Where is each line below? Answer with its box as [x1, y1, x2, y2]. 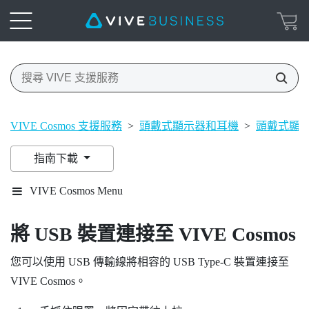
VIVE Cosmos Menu [30, 184, 123, 197]
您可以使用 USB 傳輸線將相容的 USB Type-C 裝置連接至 [10, 255, 289, 268]
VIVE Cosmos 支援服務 [10, 119, 122, 132]
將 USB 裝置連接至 [10, 223, 179, 245]
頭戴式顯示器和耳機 [139, 119, 239, 132]
